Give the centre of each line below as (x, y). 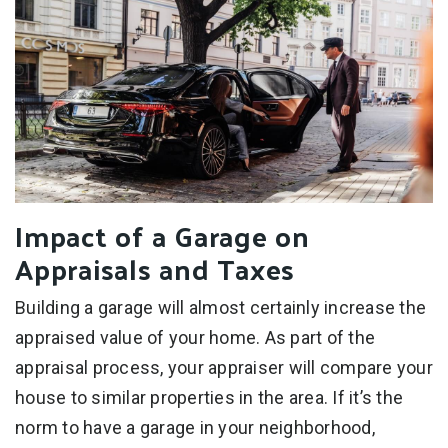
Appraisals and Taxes (155, 268)
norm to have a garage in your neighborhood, (195, 427)
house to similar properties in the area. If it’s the (209, 397)
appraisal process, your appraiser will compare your (224, 367)
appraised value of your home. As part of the (195, 337)
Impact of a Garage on (162, 235)
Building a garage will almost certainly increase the (220, 307)
